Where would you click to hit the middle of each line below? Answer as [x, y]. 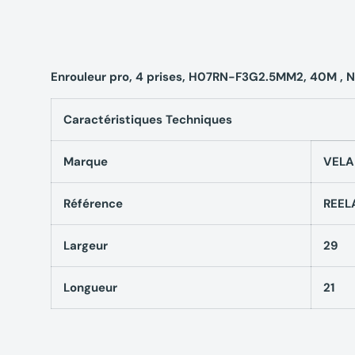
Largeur [86, 245]
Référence [93, 203]
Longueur [90, 287]
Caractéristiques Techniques [148, 119]
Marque [86, 161]
